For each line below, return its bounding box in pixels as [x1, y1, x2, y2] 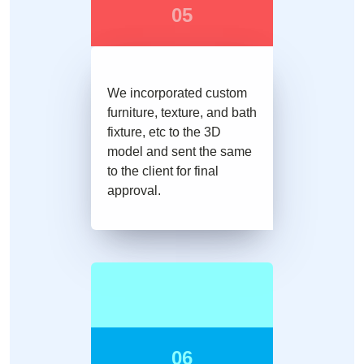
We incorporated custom [107, 86, 247, 101]
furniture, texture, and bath [107, 106, 257, 120]
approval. [107, 184, 161, 198]
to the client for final [107, 164, 219, 179]
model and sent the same [107, 145, 252, 159]
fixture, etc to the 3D [107, 125, 221, 140]
